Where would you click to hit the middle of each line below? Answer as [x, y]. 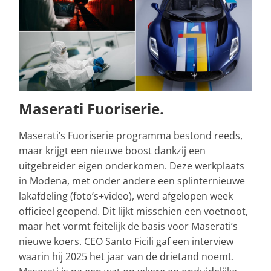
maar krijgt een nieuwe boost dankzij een [112, 150]
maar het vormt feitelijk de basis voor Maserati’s [128, 226]
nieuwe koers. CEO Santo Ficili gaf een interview [126, 241]
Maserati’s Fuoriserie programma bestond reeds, [131, 135]
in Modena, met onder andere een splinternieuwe [132, 181]
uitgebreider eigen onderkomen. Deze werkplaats [132, 165]
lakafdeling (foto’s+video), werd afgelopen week [126, 196]
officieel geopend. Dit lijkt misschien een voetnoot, [133, 211]
